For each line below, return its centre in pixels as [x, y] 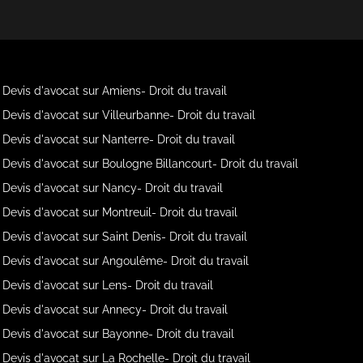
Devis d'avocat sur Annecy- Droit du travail [115, 310]
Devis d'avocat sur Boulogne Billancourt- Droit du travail [151, 164]
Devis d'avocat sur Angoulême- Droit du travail [126, 261]
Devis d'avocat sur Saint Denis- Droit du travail [125, 237]
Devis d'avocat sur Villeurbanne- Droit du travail [129, 115]
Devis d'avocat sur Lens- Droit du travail [108, 285]
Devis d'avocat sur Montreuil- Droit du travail [120, 212]
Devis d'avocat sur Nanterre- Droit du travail [119, 139]
